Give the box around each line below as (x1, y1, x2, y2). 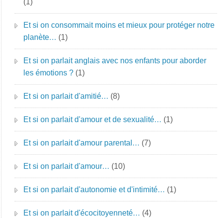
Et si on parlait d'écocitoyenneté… (23, 209, 141, 217)
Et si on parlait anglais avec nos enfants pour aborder (23, 56, 207, 65)
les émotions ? (23, 69, 74, 77)
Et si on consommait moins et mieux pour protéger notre (23, 21, 215, 29)
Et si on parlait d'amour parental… (23, 139, 140, 147)
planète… (23, 33, 57, 41)
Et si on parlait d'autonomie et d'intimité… (23, 185, 165, 194)
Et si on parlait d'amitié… (23, 92, 109, 100)
